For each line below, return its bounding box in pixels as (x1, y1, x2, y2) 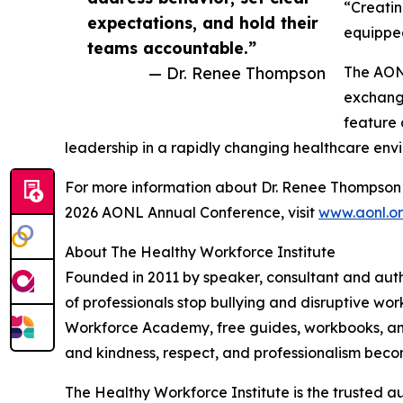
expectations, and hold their (87, 13, 318, 32)
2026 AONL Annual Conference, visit (65, 203, 318, 221)
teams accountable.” (87, 38, 256, 58)
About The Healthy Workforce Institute (65, 243, 336, 261)
